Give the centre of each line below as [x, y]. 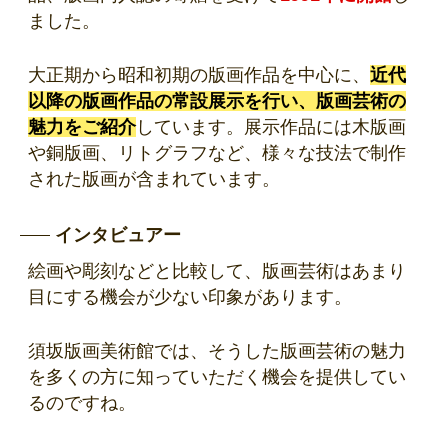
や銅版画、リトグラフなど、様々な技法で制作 [217, 153]
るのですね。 [82, 403]
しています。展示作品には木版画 [271, 127]
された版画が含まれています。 [154, 179]
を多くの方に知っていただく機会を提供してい [217, 377]
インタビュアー [118, 235]
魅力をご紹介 [82, 127]
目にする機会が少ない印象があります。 [190, 297]
